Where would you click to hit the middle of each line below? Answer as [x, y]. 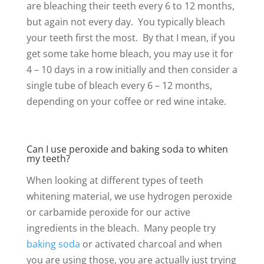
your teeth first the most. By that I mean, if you [131, 37]
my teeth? [48, 158]
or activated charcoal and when [151, 244]
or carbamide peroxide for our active [108, 212]
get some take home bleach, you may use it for [130, 53]
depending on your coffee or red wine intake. [130, 101]
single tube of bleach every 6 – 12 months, [119, 85]
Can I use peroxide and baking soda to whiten [127, 149]
